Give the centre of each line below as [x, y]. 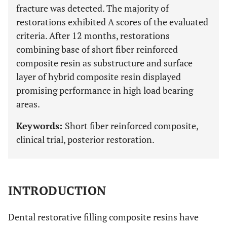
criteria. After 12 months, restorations [93, 35]
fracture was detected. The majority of [92, 8]
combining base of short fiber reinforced [97, 49]
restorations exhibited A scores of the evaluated [112, 22]
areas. [28, 104]
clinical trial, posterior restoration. [85, 139]
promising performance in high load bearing [105, 90]
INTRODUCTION [57, 191]
